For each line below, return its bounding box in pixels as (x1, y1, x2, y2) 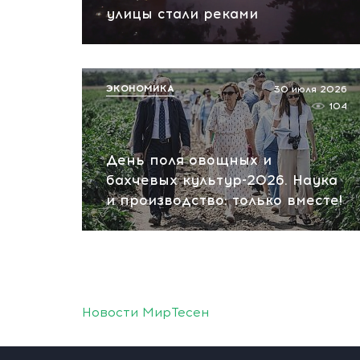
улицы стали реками (106, 6, 258, 22)
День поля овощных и (106, 152, 272, 168)
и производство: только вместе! (106, 192, 342, 208)
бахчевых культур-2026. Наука (106, 172, 337, 188)
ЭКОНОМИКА (106, 83, 174, 94)
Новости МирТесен (82, 305, 209, 320)
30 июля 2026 (274, 84, 347, 95)
